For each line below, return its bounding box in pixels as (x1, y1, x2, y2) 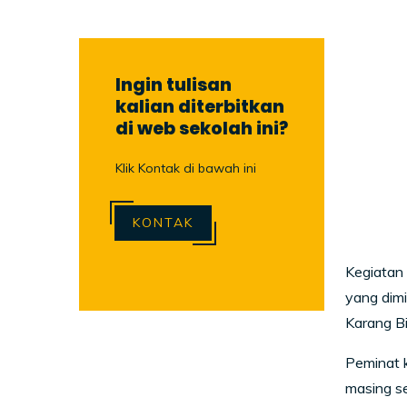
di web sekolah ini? (115, 115, 288, 141)
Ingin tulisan (115, 72, 232, 97)
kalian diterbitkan (115, 94, 284, 119)
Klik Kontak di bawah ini (115, 159, 256, 176)
